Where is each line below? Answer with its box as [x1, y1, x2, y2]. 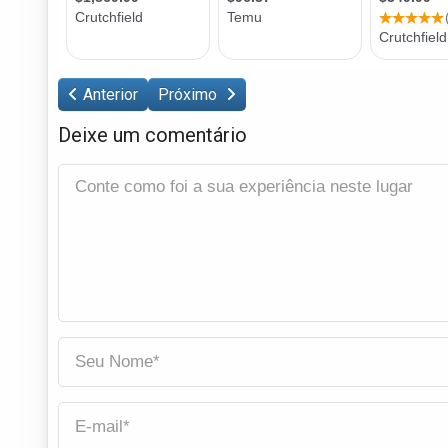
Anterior [83, 84, 138, 104]
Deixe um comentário [58, 122, 247, 147]
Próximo [158, 84, 221, 104]
